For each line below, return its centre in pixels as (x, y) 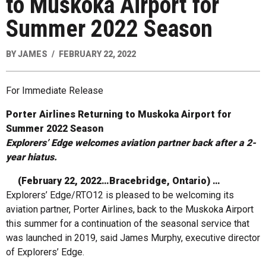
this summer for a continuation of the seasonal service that (128, 223)
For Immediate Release (55, 90)
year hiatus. (31, 157)
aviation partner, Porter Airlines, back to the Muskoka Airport (130, 209)
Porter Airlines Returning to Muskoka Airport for (119, 114)
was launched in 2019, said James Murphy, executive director (133, 237)
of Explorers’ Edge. (45, 252)
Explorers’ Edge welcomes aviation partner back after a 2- (131, 142)
